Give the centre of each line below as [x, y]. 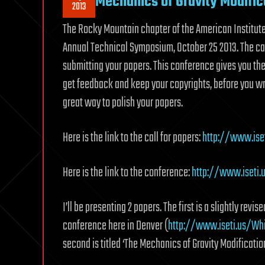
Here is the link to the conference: [127, 173]
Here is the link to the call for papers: [132, 138]
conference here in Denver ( [115, 226]
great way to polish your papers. [123, 103]
